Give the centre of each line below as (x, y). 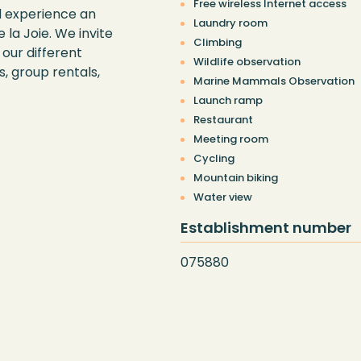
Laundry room (230, 23)
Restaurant (223, 120)
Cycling (214, 159)
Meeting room (231, 139)
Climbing (218, 43)
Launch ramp (228, 101)
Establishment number (266, 228)
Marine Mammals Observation (274, 81)
